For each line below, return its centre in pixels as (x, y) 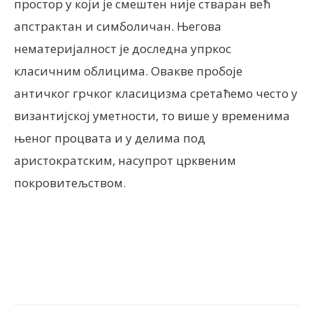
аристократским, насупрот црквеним (125, 160)
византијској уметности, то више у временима (152, 116)
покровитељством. (70, 183)
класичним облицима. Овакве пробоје (128, 71)
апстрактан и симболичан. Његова (118, 26)
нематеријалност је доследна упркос (123, 49)
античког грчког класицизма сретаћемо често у (156, 93)
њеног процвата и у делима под (110, 138)
